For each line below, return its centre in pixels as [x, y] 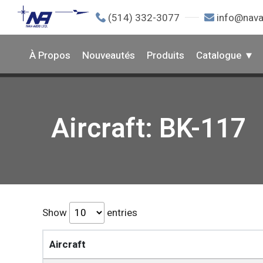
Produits [166, 55]
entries [121, 213]
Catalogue [219, 55]
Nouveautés [109, 55]
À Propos [50, 55]
